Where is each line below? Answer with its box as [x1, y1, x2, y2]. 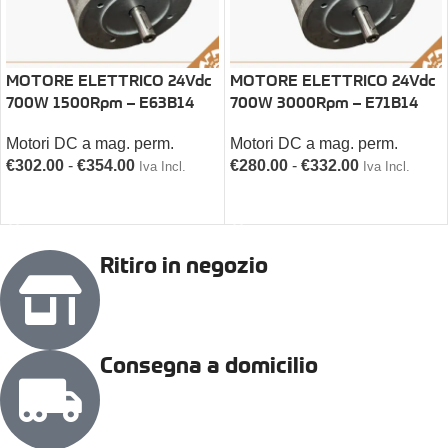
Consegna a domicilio [100, 350, 318, 379]
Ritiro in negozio [100, 250, 268, 279]
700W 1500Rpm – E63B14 [6, 91, 194, 112]
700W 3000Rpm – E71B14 [229, 91, 418, 112]
